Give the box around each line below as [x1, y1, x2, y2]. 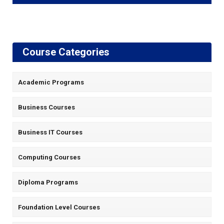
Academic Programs [18, 78, 84, 86]
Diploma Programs [18, 178, 78, 186]
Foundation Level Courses [18, 203, 100, 211]
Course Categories [22, 46, 109, 58]
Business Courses [18, 103, 75, 111]
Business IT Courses [18, 128, 82, 136]
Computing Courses [18, 153, 80, 161]
